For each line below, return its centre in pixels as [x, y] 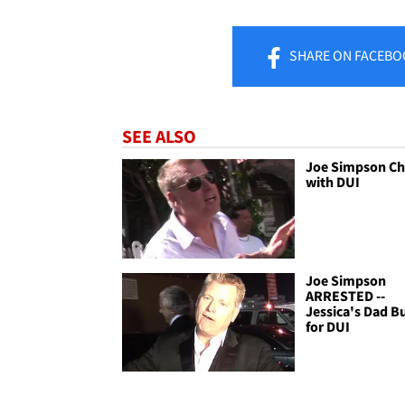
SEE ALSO [159, 137]
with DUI [333, 182]
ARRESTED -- [346, 295]
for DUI [328, 326]
